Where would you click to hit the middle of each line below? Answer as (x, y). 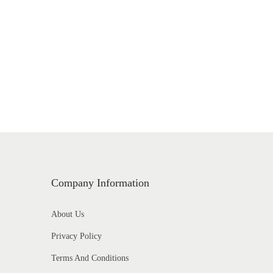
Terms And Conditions (90, 258)
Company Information (100, 183)
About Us (67, 214)
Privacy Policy (76, 236)
